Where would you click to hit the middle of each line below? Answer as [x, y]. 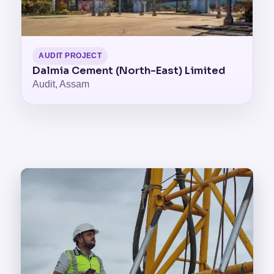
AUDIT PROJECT [70, 56]
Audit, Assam [61, 84]
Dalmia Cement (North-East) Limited [129, 71]
